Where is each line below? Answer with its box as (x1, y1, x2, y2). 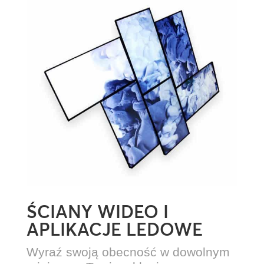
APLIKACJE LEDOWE (26, 219, 203, 241)
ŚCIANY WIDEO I (26, 201, 169, 223)
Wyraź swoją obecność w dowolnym (26, 245, 230, 259)
